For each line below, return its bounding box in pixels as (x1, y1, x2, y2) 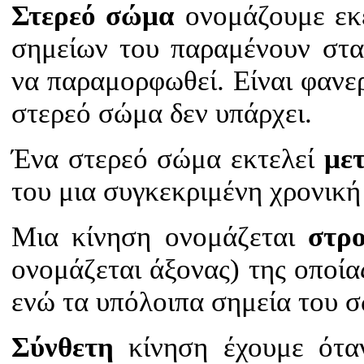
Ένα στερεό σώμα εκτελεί (11, 143, 324, 175)
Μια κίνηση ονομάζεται (11, 221, 309, 253)
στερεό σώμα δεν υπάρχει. (11, 97, 312, 130)
